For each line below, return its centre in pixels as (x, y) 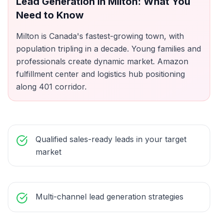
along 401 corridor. (51, 87)
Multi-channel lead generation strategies (109, 197)
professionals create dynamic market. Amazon (102, 61)
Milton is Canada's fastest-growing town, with (100, 36)
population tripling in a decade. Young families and (109, 49)
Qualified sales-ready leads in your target (111, 139)
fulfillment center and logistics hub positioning (100, 74)
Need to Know (50, 15)
